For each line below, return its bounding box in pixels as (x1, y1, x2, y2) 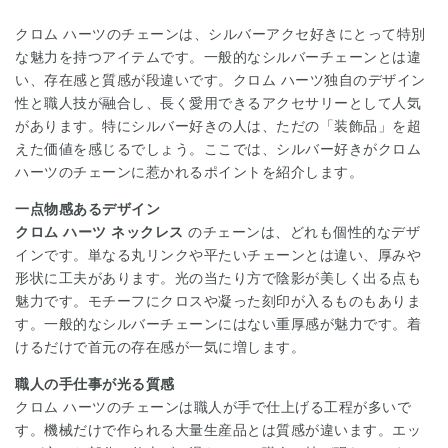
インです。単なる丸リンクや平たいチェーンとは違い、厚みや (15, 247, 421, 264)
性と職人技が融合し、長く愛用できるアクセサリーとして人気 (15, 95, 421, 112)
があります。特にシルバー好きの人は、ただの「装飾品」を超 (15, 118, 421, 135)
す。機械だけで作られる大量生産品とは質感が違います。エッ (15, 422, 421, 439)
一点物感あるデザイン (15, 201, 160, 218)
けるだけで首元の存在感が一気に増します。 (15, 339, 305, 356)
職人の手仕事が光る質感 (15, 376, 175, 393)
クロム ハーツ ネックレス (15, 224, 184, 241)
